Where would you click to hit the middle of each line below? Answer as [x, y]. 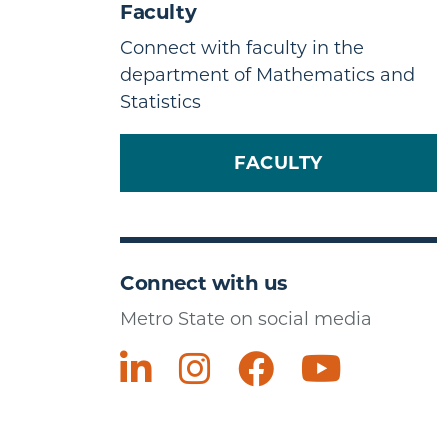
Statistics [160, 101]
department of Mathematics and [267, 74]
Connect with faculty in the [242, 47]
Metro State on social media [246, 318]
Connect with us [204, 282]
